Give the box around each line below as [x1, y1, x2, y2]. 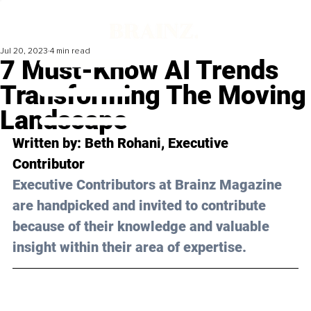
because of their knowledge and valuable [12, 218, 273, 235]
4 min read [50, 46, 90, 57]
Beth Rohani [85, 135, 161, 152]
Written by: [12, 135, 85, 152]
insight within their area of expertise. [12, 239, 246, 256]
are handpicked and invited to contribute [12, 197, 269, 215]
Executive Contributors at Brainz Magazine [12, 176, 285, 194]
